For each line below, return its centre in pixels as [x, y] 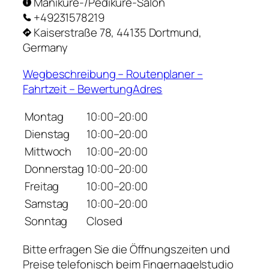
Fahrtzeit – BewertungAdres [93, 89]
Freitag [42, 186]
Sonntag [46, 221]
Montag [44, 117]
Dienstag [47, 134]
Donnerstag [54, 169]
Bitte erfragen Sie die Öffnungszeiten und [126, 249]
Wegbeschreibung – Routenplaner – [113, 74]
